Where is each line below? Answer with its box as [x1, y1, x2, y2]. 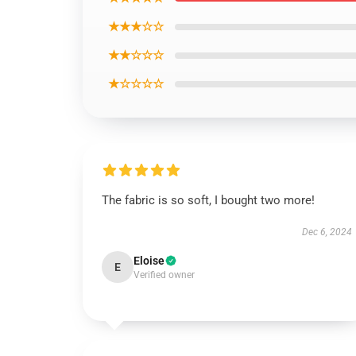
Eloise [133, 254, 164, 267]
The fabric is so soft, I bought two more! [102, 193, 315, 207]
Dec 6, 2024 [301, 226, 352, 238]
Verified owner [133, 269, 195, 281]
